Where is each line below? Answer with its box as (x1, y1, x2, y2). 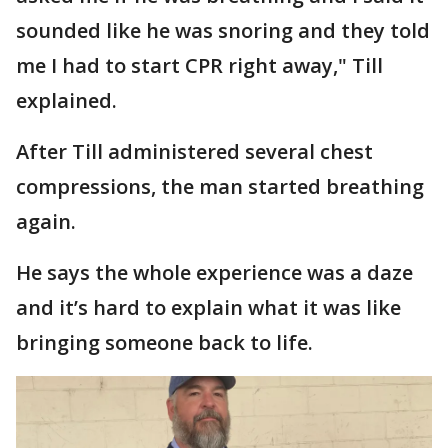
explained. (16, 87, 117, 114)
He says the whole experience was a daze (16, 259, 413, 286)
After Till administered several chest (16, 138, 373, 165)
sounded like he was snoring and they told (16, 17, 430, 44)
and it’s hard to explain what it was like (16, 294, 401, 321)
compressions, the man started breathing (16, 173, 424, 200)
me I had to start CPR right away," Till (16, 52, 383, 79)
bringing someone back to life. (16, 329, 313, 356)
